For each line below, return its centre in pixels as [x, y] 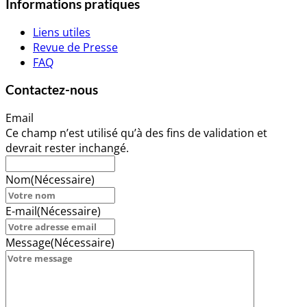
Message [28, 243]
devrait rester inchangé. [67, 148]
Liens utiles [62, 32]
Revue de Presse [75, 47]
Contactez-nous [52, 90]
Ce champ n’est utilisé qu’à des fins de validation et [136, 133]
